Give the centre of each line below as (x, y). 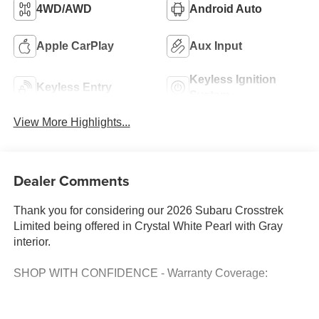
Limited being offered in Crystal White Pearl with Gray (148, 226)
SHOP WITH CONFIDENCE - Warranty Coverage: (140, 273)
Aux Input (216, 46)
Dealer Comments (71, 180)
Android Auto (226, 9)
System (210, 95)
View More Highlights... (72, 122)
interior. (32, 241)
